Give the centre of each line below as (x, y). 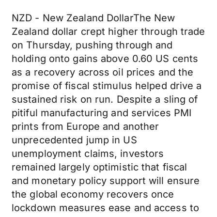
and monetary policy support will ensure (106, 181)
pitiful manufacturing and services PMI (102, 113)
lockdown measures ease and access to (106, 208)
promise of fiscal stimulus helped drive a (107, 86)
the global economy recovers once (93, 194)
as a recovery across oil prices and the (103, 72)
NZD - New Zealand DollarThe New (93, 18)
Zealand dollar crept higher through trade (108, 31)
